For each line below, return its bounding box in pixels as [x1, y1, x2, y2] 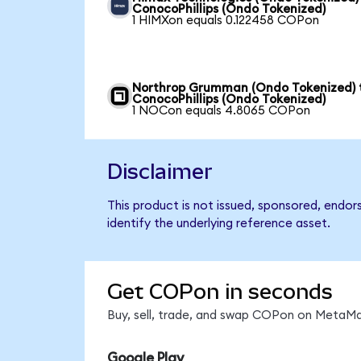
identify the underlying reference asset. [106, 218, 330, 230]
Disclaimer [106, 160, 213, 185]
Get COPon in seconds [106, 280, 333, 305]
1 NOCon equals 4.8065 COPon [132, 104, 311, 117]
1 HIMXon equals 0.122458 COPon [132, 14, 320, 27]
